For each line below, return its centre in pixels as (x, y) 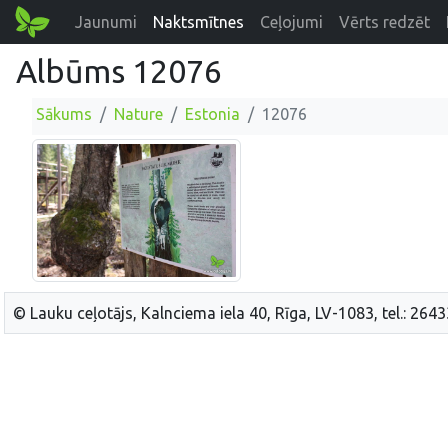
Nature (138, 114)
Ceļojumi (292, 22)
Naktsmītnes (199, 22)
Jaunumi (106, 22)
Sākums (64, 114)
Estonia (212, 114)
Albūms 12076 (119, 71)
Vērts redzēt (385, 22)
